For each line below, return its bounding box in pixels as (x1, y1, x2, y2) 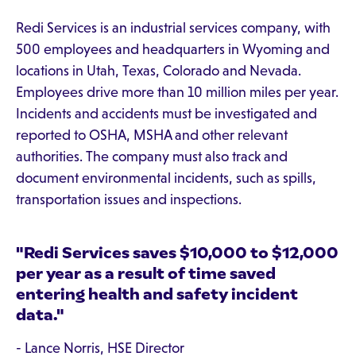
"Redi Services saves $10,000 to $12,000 (16, 243, 339, 262)
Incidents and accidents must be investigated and (16, 106, 317, 122)
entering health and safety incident (16, 284, 298, 304)
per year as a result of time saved (16, 264, 276, 283)
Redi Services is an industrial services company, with (16, 20, 331, 36)
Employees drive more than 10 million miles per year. (16, 84, 339, 100)
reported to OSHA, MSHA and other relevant (16, 127, 288, 143)
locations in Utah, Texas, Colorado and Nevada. (16, 63, 301, 79)
